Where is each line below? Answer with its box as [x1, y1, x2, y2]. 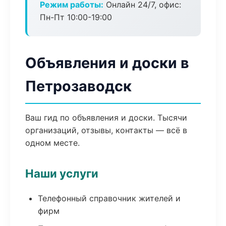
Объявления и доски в [25, 54, 189, 72]
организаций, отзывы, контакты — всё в [25, 125, 187, 135]
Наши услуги [25, 166, 98, 180]
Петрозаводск [25, 77, 132, 95]
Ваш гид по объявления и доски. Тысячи [25, 112, 187, 123]
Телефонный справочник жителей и [38, 193, 181, 203]
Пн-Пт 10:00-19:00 [40, 12, 112, 22]
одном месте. [25, 138, 80, 148]
